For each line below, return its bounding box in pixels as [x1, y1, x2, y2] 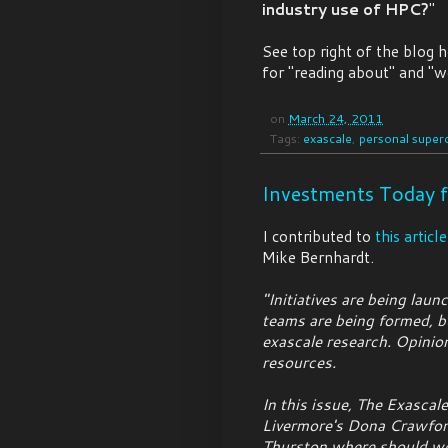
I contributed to [262, 224, 375, 247]
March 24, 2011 [288, 108, 383, 127]
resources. [262, 350, 336, 373]
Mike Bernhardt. [262, 245, 374, 268]
